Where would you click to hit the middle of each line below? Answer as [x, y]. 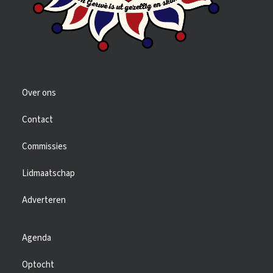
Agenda [37, 238]
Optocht [38, 265]
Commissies [44, 147]
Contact [37, 120]
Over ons [39, 93]
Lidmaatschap [48, 173]
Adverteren [44, 200]
